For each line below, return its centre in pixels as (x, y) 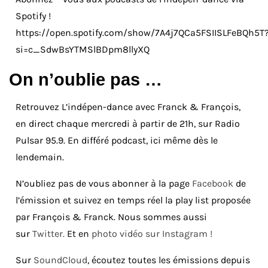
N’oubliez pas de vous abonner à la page (104, 183)
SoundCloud (60, 260)
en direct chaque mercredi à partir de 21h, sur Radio (128, 123)
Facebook (213, 183)
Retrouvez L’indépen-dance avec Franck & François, (128, 106)
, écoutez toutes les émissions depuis (169, 260)
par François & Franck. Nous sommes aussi (111, 217)
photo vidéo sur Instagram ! (152, 233)
